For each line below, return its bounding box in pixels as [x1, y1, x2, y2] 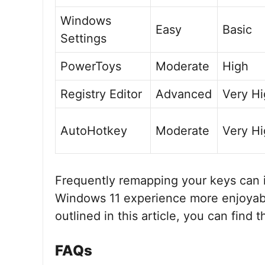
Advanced [156, 87, 212, 101]
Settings [60, 31, 106, 46]
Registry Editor [60, 87, 142, 101]
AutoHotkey [60, 124, 127, 138]
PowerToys [60, 59, 121, 73]
